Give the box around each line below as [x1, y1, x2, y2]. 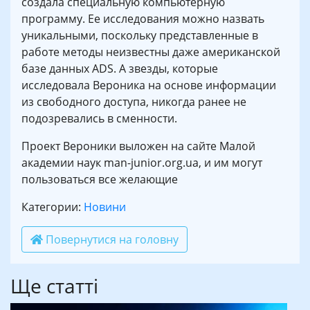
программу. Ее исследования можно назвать [21, 10, 264, 26]
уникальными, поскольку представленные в [21, 27, 258, 43]
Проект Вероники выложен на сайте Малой [21, 138, 255, 154]
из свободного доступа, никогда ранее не [21, 93, 246, 109]
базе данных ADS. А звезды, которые [21, 60, 218, 76]
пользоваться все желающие [21, 171, 178, 187]
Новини [84, 199, 126, 215]
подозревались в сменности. [21, 110, 177, 126]
